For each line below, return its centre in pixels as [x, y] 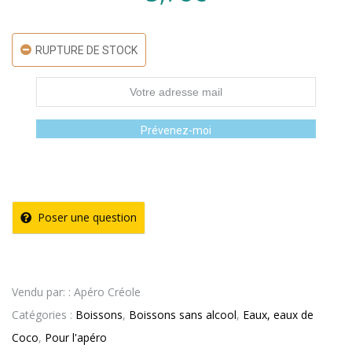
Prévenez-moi [176, 131]
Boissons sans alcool [183, 315]
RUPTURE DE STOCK [86, 51]
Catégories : [44, 315]
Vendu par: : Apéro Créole [76, 292]
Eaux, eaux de [278, 315]
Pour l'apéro [76, 338]
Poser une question [87, 218]
